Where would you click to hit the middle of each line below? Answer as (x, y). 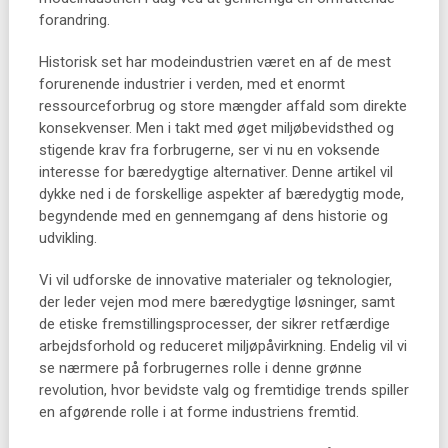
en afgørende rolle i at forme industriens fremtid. (198, 412)
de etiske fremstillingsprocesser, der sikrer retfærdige (214, 324)
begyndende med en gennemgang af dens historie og (213, 216)
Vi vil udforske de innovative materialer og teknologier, (215, 280)
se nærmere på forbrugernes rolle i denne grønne (200, 368)
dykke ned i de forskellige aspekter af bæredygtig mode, (221, 194)
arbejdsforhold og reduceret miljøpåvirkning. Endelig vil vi (222, 346)
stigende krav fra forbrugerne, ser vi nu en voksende (209, 150)
